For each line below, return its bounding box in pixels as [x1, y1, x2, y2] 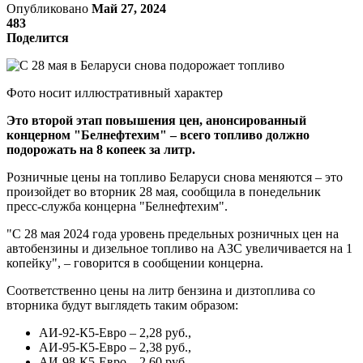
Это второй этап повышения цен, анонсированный [6, 113, 306, 127]
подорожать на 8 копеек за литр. [6, 142, 195, 156]
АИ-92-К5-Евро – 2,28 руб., [39, 325, 191, 340]
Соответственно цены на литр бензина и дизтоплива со [6, 283, 315, 297]
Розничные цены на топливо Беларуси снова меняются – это [6, 169, 343, 184]
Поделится [6, 30, 69, 45]
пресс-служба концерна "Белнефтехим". [6, 199, 228, 213]
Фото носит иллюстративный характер [6, 85, 223, 100]
